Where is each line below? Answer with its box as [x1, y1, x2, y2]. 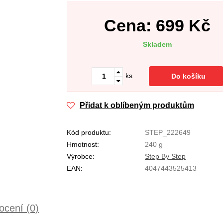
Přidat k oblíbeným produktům [80, 101, 194, 110]
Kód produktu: [67, 128, 111, 136]
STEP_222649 [145, 128, 191, 136]
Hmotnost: [67, 140, 99, 148]
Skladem [143, 40, 172, 48]
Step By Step [145, 152, 186, 160]
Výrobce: [67, 152, 95, 160]
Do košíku [171, 72, 206, 80]
